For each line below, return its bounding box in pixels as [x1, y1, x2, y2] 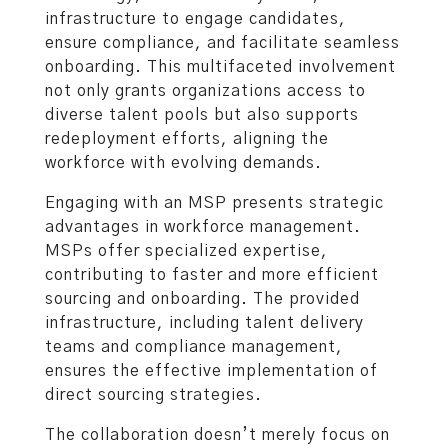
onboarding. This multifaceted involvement [45, 59, 396, 76]
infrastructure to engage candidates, [45, 11, 346, 28]
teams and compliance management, [45, 339, 343, 356]
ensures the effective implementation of [45, 363, 378, 380]
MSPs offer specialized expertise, [45, 243, 328, 260]
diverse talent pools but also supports [45, 107, 359, 124]
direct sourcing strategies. [45, 387, 262, 404]
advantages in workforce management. [45, 219, 361, 236]
